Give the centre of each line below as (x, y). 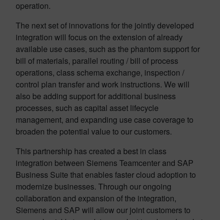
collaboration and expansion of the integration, (96, 198)
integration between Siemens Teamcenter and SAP (105, 163)
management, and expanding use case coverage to (105, 120)
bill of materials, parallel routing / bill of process (97, 61)
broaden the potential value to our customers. (94, 131)
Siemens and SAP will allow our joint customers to (103, 210)
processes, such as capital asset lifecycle (87, 108)
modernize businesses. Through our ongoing (94, 186)
